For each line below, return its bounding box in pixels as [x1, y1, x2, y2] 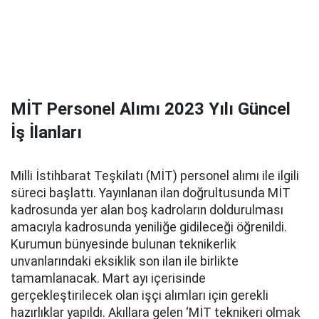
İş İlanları [11, 122, 82, 142]
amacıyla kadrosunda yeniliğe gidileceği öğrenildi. [11, 220, 287, 234]
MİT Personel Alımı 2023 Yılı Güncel [11, 99, 291, 119]
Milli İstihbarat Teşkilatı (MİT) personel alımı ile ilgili [11, 169, 299, 183]
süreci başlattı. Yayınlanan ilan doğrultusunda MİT [11, 186, 291, 200]
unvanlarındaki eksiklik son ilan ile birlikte [11, 254, 239, 268]
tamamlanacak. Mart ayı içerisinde [11, 271, 206, 286]
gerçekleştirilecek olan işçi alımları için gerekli [11, 288, 268, 303]
